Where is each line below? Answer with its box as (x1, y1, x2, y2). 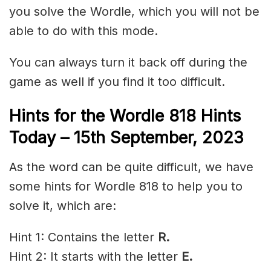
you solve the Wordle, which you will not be (9, 4, 260, 19)
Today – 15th (9, 128, 110, 148)
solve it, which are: (9, 198, 116, 213)
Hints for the (9, 106, 105, 126)
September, (110, 128, 197, 148)
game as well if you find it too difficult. (9, 74, 225, 90)
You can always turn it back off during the (9, 55, 247, 70)
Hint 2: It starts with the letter (9, 249, 181, 264)
